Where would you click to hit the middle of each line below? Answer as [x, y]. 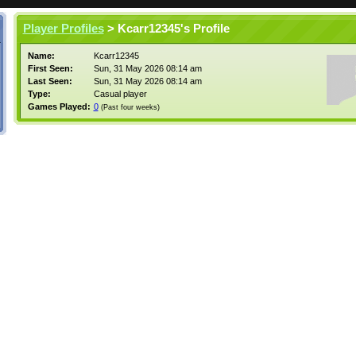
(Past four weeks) [130, 107]
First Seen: [50, 68]
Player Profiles [63, 29]
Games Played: [59, 106]
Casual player [120, 94]
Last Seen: [50, 81]
